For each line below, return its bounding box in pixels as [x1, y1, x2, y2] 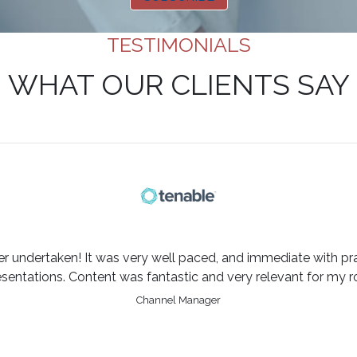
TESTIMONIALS [106, 33, 251, 57]
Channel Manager [136, 294, 221, 307]
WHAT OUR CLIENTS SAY [7, 68, 350, 102]
